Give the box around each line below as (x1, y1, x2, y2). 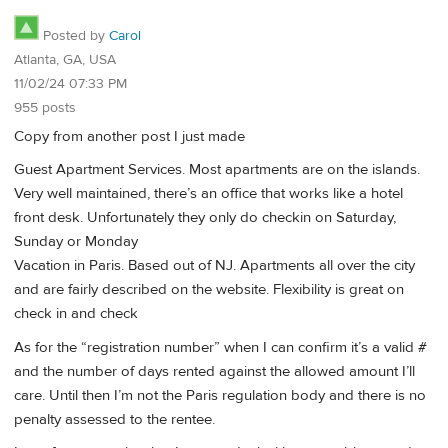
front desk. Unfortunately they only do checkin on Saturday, (14, 208, 396, 228)
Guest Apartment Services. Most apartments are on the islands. (14, 160, 420, 180)
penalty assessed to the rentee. (14, 409, 215, 429)
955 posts (14, 99, 76, 118)
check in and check (14, 304, 138, 324)
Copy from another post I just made (14, 126, 245, 146)
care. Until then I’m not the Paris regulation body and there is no (14, 385, 426, 405)
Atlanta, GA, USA (14, 51, 116, 70)
